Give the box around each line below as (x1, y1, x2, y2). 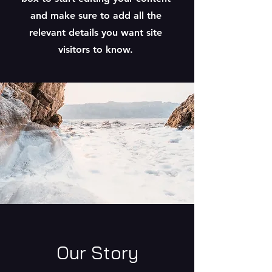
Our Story (56, 241, 138, 264)
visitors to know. (58, 44, 133, 55)
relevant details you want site (29, 27, 162, 38)
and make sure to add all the (30, 10, 161, 21)
